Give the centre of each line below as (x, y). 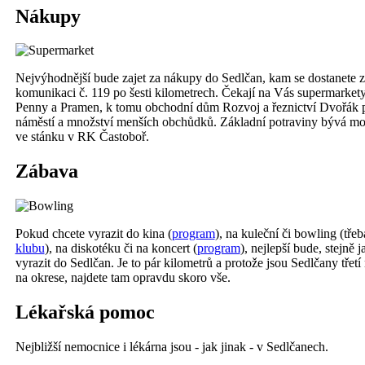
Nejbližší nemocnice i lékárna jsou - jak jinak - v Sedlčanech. (172, 347)
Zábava (46, 172)
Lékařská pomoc (85, 312)
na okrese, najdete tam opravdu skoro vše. (123, 278)
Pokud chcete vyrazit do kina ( (93, 234)
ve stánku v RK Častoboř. (82, 137)
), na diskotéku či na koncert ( (121, 248)
